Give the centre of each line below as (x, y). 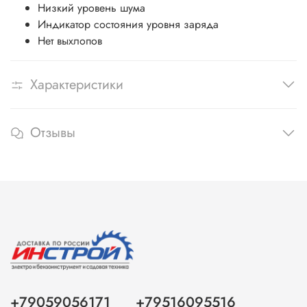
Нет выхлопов (70, 40)
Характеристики (77, 84)
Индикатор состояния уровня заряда (128, 24)
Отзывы (53, 133)
